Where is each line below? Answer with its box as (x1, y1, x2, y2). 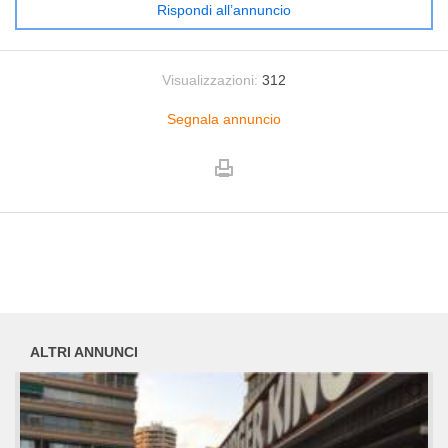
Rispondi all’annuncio (157, 2, 291, 18)
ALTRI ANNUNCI (30, 344, 138, 361)
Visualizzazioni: (162, 72, 258, 88)
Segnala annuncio (167, 111, 281, 127)
